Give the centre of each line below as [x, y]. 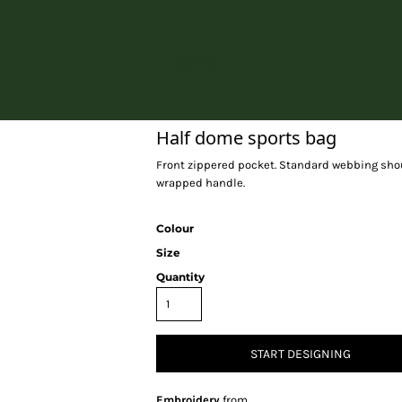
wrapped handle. [201, 183]
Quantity [180, 277]
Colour [175, 228]
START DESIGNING [301, 354]
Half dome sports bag [246, 138]
